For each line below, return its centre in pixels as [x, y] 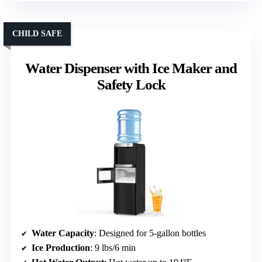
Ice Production [61, 248]
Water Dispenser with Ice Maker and [131, 68]
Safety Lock [131, 85]
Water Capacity [63, 233]
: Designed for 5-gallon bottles [150, 233]
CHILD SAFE [37, 34]
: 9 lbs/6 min [113, 248]
